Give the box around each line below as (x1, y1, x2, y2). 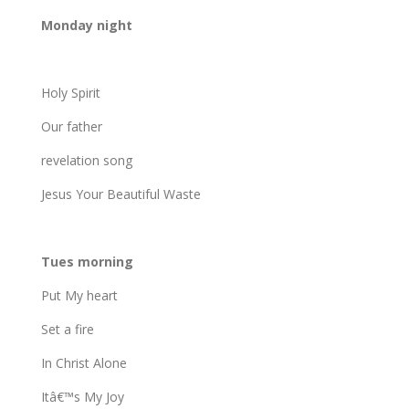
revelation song (40, 151, 132, 169)
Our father (40, 117, 102, 135)
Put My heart (40, 286, 118, 304)
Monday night (40, 16, 132, 34)
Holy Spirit (40, 83, 100, 101)
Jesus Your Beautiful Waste (40, 184, 201, 203)
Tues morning (40, 252, 133, 270)
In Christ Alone (40, 353, 127, 372)
